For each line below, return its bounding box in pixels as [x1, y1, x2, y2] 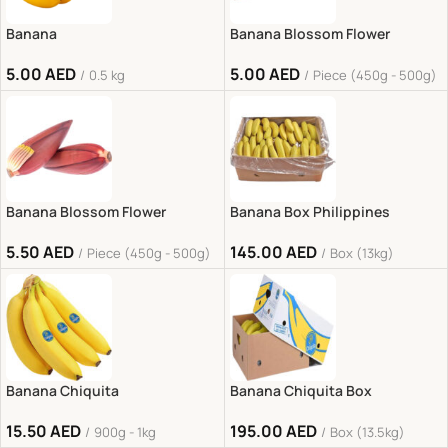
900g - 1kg [94, 422, 156, 441]
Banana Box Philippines [229, 202, 390, 222]
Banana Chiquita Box [229, 380, 372, 400]
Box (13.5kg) [329, 422, 405, 441]
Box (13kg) [329, 244, 394, 263]
